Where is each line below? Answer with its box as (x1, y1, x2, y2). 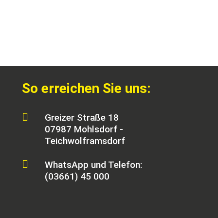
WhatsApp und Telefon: (45, 159, 142, 171)
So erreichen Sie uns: (21, 80, 151, 96)
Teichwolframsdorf (45, 135, 125, 147)
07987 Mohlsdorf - (45, 124, 123, 135)
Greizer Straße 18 (45, 112, 119, 124)
